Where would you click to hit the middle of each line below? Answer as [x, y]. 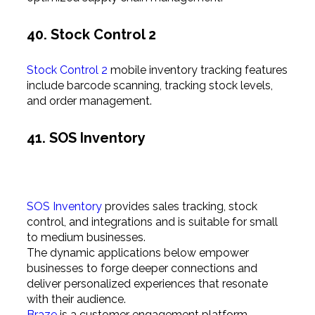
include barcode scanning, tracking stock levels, [149, 86]
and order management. [89, 101]
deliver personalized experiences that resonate [147, 284]
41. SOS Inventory [86, 137]
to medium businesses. [86, 238]
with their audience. [76, 300]
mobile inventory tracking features [197, 70]
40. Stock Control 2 [91, 34]
